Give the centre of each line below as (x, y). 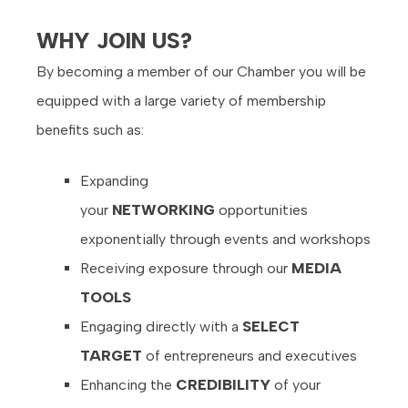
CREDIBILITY (223, 385)
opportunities (261, 210)
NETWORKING (163, 210)
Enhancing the (128, 385)
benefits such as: (90, 130)
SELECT (271, 327)
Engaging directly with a (161, 327)
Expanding (114, 181)
